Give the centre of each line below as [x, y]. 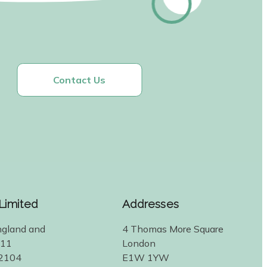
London [139, 243]
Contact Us [79, 80]
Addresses [150, 204]
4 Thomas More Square [173, 229]
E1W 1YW [145, 257]
